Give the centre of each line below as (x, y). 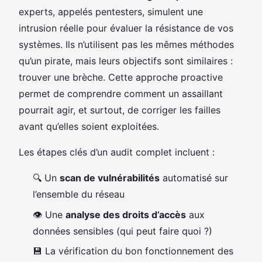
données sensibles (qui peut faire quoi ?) (123, 231)
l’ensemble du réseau (79, 194)
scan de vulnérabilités (110, 178)
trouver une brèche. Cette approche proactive (121, 77)
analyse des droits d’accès (126, 214)
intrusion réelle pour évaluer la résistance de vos (126, 28)
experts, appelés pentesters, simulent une (111, 12)
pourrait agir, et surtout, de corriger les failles (120, 110)
